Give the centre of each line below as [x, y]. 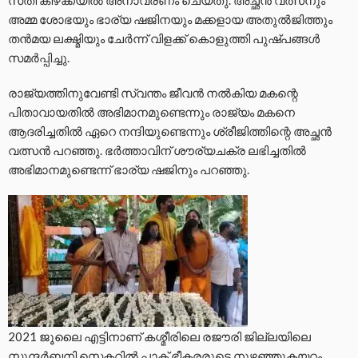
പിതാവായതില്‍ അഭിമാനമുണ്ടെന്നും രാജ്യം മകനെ [151, 111]
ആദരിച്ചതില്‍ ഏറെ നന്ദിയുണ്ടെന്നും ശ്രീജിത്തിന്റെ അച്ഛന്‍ [170, 131]
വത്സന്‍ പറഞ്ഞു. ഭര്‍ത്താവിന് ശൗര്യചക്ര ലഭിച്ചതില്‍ [157, 150]
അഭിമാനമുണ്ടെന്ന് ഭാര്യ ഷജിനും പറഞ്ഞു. [129, 169]
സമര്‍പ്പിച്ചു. [39, 57]
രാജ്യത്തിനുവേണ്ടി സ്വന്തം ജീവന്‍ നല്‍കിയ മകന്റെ [153, 92]
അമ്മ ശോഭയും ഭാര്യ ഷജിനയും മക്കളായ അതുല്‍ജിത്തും [170, 19]
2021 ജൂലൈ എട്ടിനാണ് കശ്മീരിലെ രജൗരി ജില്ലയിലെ [159, 336]
